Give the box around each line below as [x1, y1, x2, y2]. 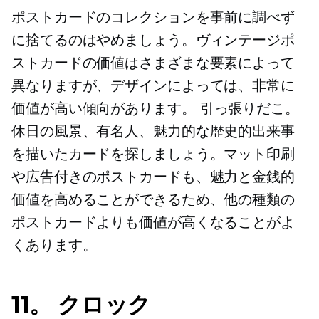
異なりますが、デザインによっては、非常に [11, 78, 295, 94]
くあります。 [11, 237, 97, 253]
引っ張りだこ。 [199, 100, 299, 117]
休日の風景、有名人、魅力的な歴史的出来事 [11, 123, 295, 140]
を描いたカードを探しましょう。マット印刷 [11, 146, 295, 162]
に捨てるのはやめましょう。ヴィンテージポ [11, 32, 295, 48]
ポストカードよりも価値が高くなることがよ [11, 214, 295, 231]
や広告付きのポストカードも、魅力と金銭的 [11, 169, 295, 185]
